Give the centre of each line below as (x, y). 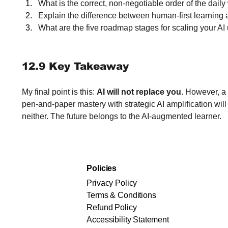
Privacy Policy (112, 183)
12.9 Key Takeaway (75, 66)
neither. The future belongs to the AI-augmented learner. (122, 116)
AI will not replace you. (140, 92)
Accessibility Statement (128, 220)
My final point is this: (59, 92)
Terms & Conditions (121, 195)
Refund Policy (112, 207)
